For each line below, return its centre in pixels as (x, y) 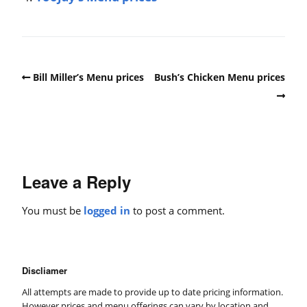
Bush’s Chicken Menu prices (220, 77)
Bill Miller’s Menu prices (88, 77)
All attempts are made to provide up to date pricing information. (152, 292)
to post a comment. (177, 210)
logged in (107, 210)
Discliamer (45, 270)
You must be (53, 210)
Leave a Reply (76, 181)
